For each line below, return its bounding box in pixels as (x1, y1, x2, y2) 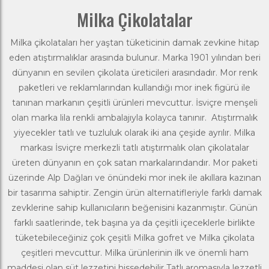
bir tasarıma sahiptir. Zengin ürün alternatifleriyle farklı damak (7, 187, 262, 198)
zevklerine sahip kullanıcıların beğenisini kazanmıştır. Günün (11, 202, 258, 213)
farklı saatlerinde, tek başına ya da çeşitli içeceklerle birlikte (14, 217, 255, 228)
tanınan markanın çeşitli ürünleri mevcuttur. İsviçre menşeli (11, 97, 258, 108)
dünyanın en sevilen (11, 67, 97, 78)
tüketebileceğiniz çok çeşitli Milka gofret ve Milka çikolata (14, 232, 255, 243)
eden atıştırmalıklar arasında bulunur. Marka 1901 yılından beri (8, 52, 261, 63)
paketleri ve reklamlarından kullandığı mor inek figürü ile (19, 82, 250, 93)
